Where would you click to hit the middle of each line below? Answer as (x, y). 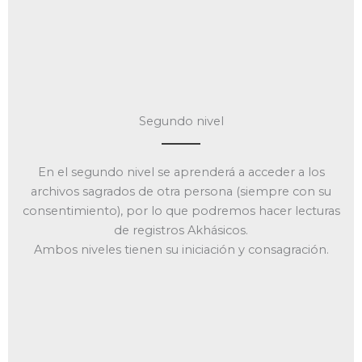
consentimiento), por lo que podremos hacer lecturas (181, 211)
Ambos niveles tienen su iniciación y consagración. (181, 250)
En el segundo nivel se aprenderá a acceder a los (181, 173)
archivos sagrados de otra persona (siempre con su (181, 192)
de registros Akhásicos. (181, 231)
